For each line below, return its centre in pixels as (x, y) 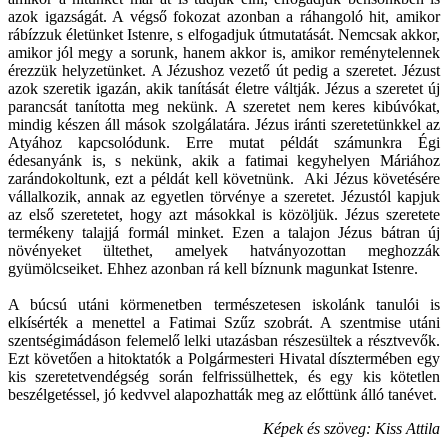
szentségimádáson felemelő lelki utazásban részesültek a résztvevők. (224, 340)
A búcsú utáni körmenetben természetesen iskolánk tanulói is (224, 304)
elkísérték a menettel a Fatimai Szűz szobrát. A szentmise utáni (224, 322)
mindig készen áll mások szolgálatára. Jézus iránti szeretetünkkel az (224, 124)
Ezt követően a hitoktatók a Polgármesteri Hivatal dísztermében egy (224, 358)
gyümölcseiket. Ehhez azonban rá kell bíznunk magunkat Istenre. (213, 268)
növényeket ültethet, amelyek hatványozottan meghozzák (224, 250)
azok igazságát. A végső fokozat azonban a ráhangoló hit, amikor (224, 16)
